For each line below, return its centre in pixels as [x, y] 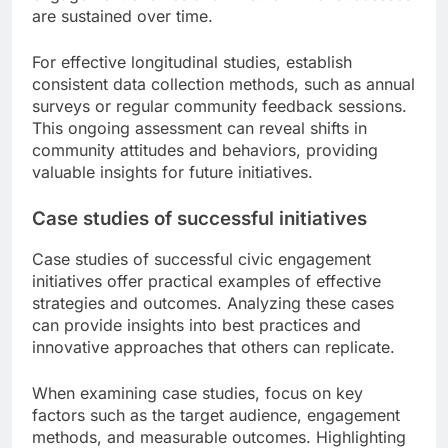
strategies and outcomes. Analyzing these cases [213, 303]
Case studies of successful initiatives [199, 218]
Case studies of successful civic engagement [201, 259]
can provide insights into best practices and [196, 325]
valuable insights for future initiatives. [172, 171]
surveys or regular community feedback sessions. [219, 105]
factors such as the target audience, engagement [216, 415]
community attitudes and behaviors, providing [205, 149]
